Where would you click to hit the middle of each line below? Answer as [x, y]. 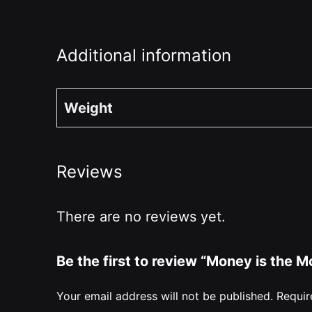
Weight [88, 108]
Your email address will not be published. [164, 296]
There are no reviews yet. [141, 216]
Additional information [143, 55]
